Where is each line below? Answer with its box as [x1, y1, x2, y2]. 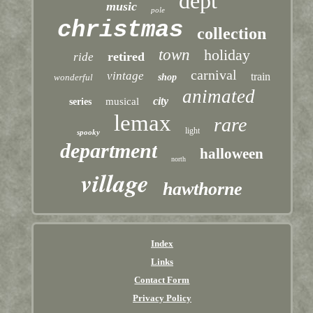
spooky [77, 128, 101, 137]
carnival [190, 67, 237, 83]
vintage [106, 69, 144, 83]
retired [108, 50, 145, 64]
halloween [200, 145, 264, 163]
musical [105, 96, 139, 108]
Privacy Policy [132, 293, 191, 304]
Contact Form [134, 275, 190, 286]
